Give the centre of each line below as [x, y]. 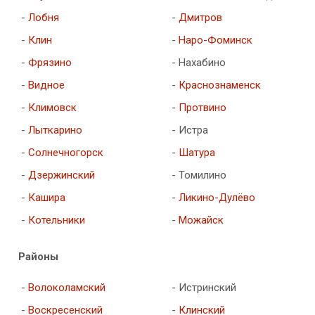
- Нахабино [198, 62]
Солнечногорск [66, 152]
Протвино [202, 107]
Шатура [197, 152]
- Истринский [204, 287]
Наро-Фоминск [215, 40]
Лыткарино [55, 130]
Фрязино [50, 62]
